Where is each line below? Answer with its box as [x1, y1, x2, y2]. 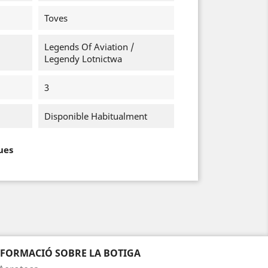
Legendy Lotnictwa [44, 53, 122, 65]
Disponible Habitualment [44, 110, 147, 122]
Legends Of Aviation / [44, 41, 134, 53]
